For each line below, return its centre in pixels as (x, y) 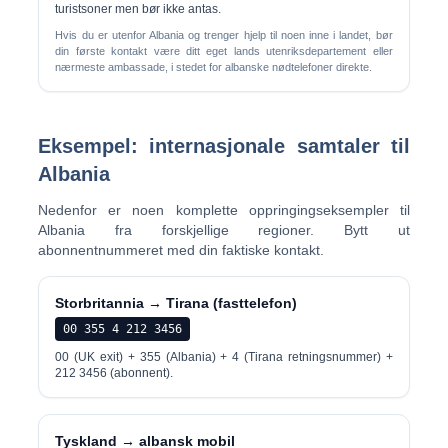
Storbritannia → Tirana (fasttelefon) (176, 303)
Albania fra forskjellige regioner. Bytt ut (224, 230)
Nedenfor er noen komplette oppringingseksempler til (224, 210)
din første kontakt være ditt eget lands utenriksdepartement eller (224, 51)
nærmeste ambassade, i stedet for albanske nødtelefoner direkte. (214, 67)
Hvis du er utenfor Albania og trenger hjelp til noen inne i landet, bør (224, 35)
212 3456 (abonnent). (114, 373)
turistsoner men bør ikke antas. (138, 9)
